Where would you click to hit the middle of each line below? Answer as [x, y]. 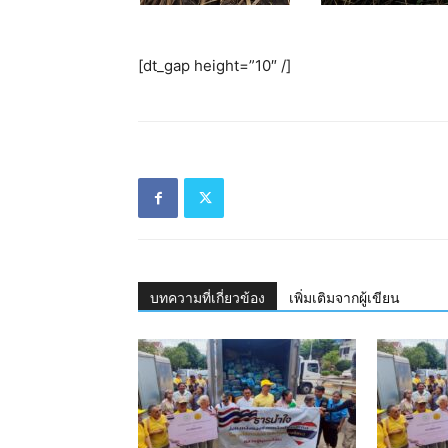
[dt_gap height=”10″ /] [214, 66]
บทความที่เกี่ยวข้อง [207, 298]
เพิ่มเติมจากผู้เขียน [344, 298]
